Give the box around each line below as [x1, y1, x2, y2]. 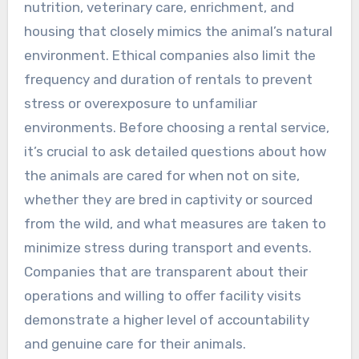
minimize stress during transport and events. [23, 239, 312, 256]
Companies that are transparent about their [23, 263, 308, 280]
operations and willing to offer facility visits [23, 287, 301, 304]
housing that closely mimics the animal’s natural [23, 22, 333, 39]
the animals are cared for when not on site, [23, 167, 300, 184]
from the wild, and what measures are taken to [23, 215, 326, 232]
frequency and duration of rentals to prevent [23, 71, 313, 87]
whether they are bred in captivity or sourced [23, 191, 313, 208]
